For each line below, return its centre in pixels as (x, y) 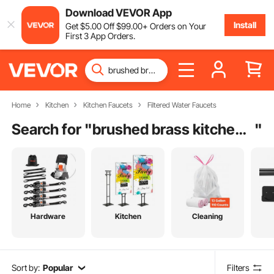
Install (245, 24)
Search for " (52, 129)
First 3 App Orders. (100, 35)
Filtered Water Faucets (182, 105)
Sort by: (26, 267)
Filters (239, 267)
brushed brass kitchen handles (241, 129)
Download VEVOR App (118, 13)
